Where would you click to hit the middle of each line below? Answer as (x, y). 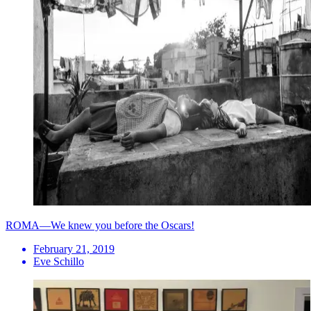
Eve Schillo (59, 261)
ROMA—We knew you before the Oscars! (100, 225)
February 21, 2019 (74, 249)
